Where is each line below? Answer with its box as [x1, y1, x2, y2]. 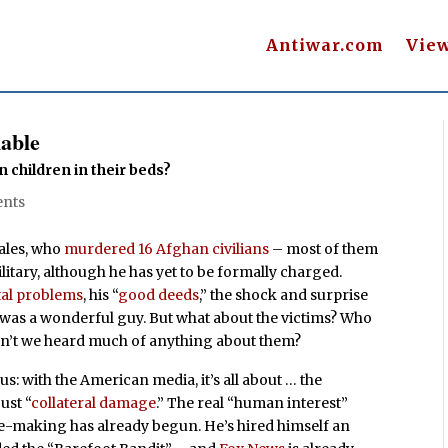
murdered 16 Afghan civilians [64, 239, 270, 258]
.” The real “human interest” [156, 394, 349, 413]
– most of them [269, 239, 379, 258]
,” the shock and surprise [199, 285, 369, 304]
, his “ [83, 285, 119, 304]
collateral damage [31, 394, 157, 413]
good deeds [118, 285, 200, 304]
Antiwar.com [265, 35, 384, 56]
